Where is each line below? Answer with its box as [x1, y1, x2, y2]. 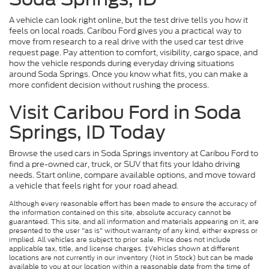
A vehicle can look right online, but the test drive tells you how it [9, 14, 248, 26]
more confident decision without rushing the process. [9, 79, 209, 91]
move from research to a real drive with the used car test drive [9, 36, 244, 48]
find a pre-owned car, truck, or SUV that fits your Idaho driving [9, 159, 240, 171]
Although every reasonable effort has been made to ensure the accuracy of [9, 199, 256, 209]
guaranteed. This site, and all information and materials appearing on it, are [9, 217, 259, 227]
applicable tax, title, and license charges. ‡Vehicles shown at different [9, 244, 239, 254]
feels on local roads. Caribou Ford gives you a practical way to [9, 25, 241, 37]
